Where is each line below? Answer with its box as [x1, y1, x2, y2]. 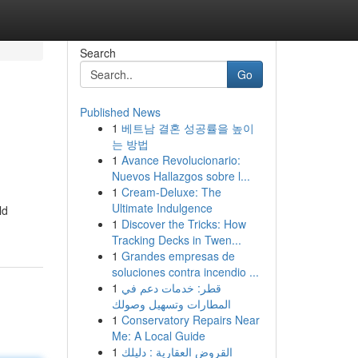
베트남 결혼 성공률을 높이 [121, 120, 254, 136]
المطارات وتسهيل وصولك [111, 296, 231, 312]
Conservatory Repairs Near [121, 312, 260, 328]
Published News [79, 104, 161, 120]
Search [79, 45, 116, 61]
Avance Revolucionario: [121, 152, 241, 168]
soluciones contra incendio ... [111, 264, 259, 280]
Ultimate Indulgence [111, 200, 213, 216]
